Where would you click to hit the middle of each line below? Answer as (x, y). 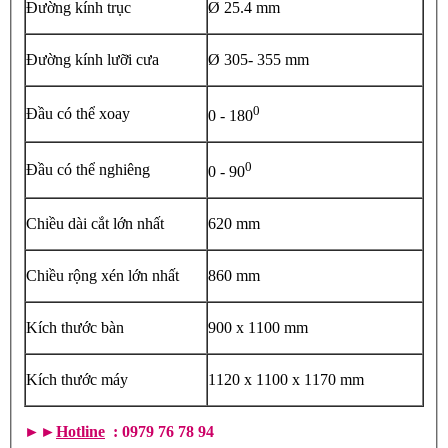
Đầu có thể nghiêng (88, 170)
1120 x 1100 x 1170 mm (286, 380)
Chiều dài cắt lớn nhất (95, 224)
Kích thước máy (77, 380)
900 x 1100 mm (258, 328)
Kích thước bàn (75, 328)
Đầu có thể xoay (78, 114)
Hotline (80, 432)
